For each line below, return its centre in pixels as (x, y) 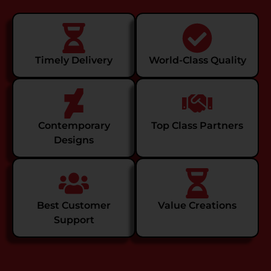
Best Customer (74, 206)
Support (74, 220)
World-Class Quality (197, 60)
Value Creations (197, 206)
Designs (74, 140)
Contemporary (74, 126)
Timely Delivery (74, 60)
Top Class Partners (197, 126)
